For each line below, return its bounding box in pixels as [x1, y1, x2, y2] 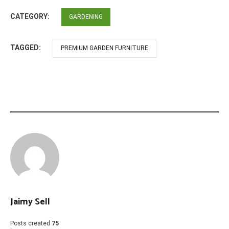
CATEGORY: [10, 12, 51, 20]
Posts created [10, 220, 50, 227]
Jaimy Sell [10, 194, 50, 210]
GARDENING [69, 13, 103, 20]
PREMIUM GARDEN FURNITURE [61, 44, 148, 52]
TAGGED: [10, 43, 42, 52]
